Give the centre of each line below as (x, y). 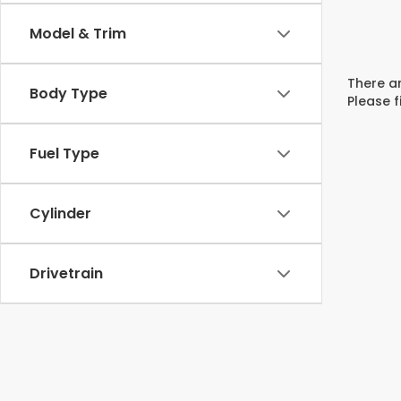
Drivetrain (66, 273)
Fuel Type (64, 154)
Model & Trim (78, 34)
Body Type (68, 94)
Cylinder (60, 213)
